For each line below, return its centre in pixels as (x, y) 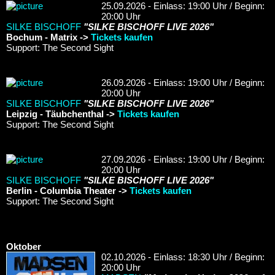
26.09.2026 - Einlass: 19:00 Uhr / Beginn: (183, 82)
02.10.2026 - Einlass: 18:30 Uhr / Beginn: (183, 257)
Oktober (24, 246)
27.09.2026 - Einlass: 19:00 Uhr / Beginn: (183, 159)
